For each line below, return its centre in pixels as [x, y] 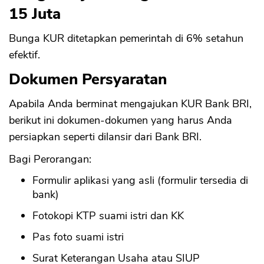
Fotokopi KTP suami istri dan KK [108, 216]
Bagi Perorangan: [50, 159]
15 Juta [35, 14]
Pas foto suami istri [78, 237]
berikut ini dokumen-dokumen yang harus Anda [121, 121]
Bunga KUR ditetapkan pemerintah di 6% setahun [126, 39]
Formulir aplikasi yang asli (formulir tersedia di [140, 181]
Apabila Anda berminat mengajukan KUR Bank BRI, [130, 104]
